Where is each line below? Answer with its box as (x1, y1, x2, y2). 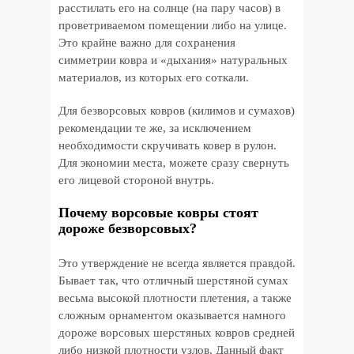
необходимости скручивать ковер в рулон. (58, 139, 277, 152)
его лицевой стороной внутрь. (58, 174, 214, 186)
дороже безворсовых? (58, 220, 197, 236)
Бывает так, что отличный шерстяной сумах (58, 274, 288, 287)
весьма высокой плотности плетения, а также (58, 292, 292, 304)
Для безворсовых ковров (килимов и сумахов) (58, 104, 295, 117)
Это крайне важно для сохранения (58, 36, 235, 49)
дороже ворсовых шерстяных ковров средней (58, 326, 295, 339)
